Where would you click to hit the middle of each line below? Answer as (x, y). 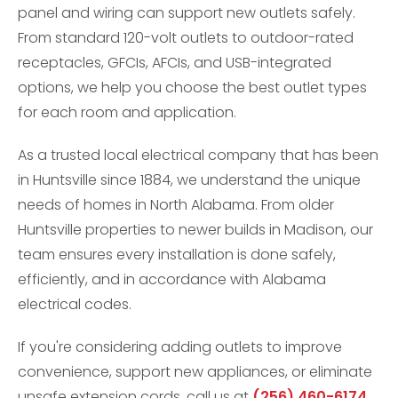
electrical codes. (75, 304)
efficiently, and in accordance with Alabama (172, 279)
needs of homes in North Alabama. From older (176, 205)
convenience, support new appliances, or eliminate (195, 372)
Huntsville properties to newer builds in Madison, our (195, 230)
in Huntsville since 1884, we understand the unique (189, 180)
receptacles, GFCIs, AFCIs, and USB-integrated (175, 63)
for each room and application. (127, 112)
